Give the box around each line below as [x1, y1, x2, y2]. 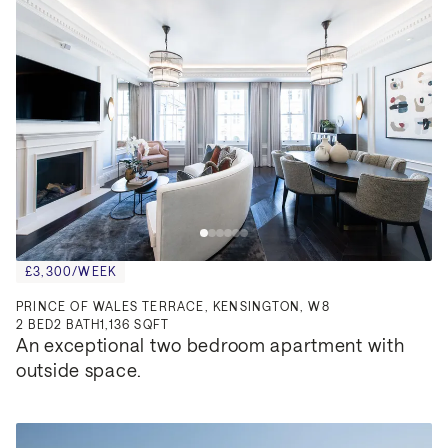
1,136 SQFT [100, 316, 170, 331]
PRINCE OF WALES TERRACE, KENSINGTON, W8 [16, 298, 330, 313]
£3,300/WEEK [25, 263, 117, 278]
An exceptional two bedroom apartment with [16, 333, 405, 356]
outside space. [16, 358, 143, 381]
